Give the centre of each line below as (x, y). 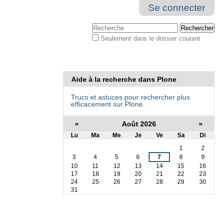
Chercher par (110, 26)
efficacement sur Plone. (108, 104)
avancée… (107, 53)
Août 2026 (139, 124)
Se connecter (177, 8)
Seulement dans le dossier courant (150, 39)
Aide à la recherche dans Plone (124, 79)
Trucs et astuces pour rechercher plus (130, 97)
